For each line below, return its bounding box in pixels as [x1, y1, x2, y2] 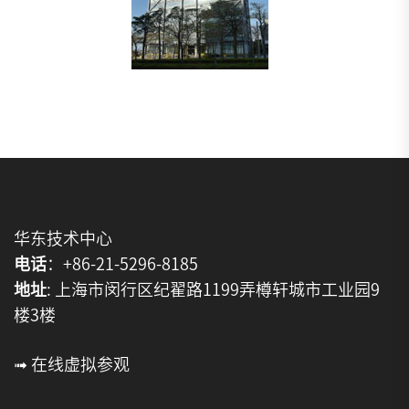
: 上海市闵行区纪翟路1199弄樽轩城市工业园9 [47, 281, 380, 299]
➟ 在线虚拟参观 [14, 356, 130, 373]
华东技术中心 [14, 230, 112, 247]
